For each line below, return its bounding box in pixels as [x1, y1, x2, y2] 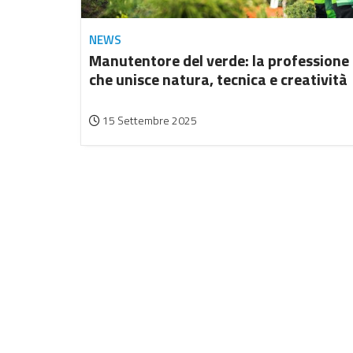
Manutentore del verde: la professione [89, 48, 349, 73]
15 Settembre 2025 [100, 112, 197, 129]
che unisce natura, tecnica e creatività [89, 67, 347, 92]
